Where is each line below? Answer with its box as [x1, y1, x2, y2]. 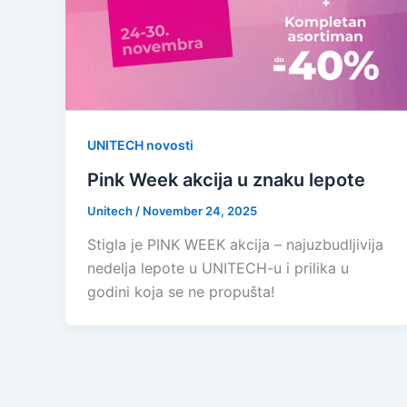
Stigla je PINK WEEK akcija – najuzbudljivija [87, 235, 383, 254]
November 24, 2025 [143, 203, 257, 218]
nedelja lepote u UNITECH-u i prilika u [87, 259, 349, 278]
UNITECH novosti [87, 137, 194, 154]
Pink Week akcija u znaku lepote [87, 168, 365, 191]
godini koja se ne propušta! [87, 283, 274, 302]
